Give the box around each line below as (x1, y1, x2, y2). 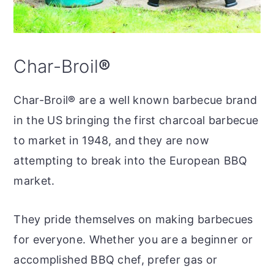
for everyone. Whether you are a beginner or (13, 233, 253, 246)
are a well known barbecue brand (75, 94, 257, 107)
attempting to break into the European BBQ (13, 154, 248, 168)
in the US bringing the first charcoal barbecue (13, 114, 259, 127)
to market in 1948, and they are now (13, 134, 209, 147)
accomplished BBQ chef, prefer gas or (13, 253, 218, 267)
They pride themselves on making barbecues (13, 213, 253, 226)
